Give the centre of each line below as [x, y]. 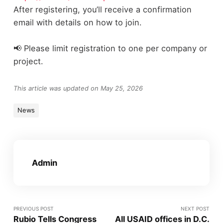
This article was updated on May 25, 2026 [78, 89]
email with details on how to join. [77, 22]
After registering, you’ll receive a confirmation [102, 9]
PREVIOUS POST [33, 208]
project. [28, 61]
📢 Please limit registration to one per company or [110, 48]
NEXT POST [195, 208]
